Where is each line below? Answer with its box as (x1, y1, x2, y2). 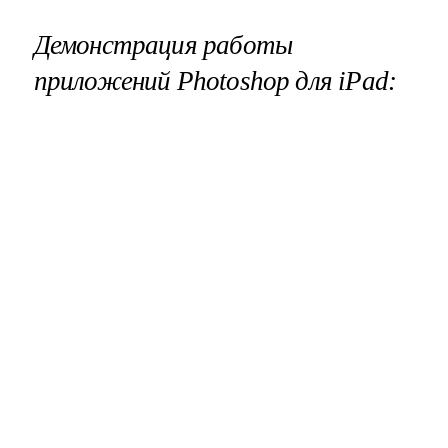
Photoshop (176, 66, 290, 97)
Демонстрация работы (33, 30, 293, 61)
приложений (33, 66, 177, 97)
